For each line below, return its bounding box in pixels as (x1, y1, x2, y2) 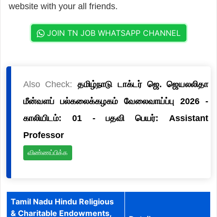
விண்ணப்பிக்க (27, 148, 68, 156)
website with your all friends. (8, 1, 118, 11)
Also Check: (23, 79, 78, 89)
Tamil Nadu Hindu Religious (10, 196, 114, 206)
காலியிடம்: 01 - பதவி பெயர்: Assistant (23, 113, 209, 123)
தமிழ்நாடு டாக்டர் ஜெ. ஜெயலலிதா (77, 79, 209, 89)
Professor (23, 130, 64, 140)
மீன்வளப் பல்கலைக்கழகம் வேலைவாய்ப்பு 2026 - (23, 96, 209, 106)
